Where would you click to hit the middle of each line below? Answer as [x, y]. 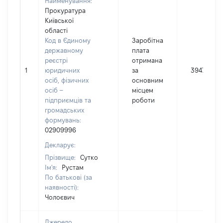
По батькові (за [68, 177]
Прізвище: [61, 157]
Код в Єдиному [68, 40]
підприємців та [68, 100]
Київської [59, 20]
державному [64, 50]
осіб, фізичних [67, 80]
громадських [64, 110]
